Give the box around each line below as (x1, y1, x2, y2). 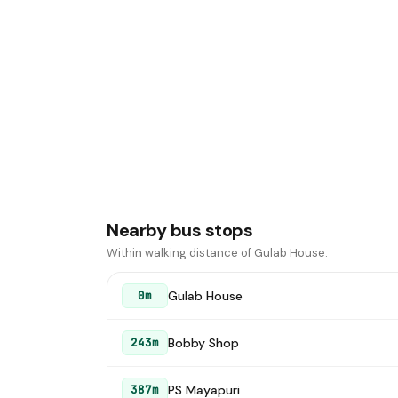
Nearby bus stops (107, 219, 252, 242)
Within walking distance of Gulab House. (107, 245, 328, 260)
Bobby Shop (168, 334, 239, 351)
